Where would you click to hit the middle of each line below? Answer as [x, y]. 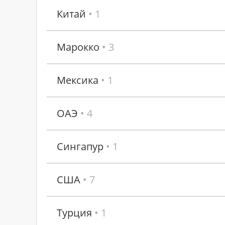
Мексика [78, 80]
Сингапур [80, 146]
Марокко [78, 47]
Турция [74, 213]
